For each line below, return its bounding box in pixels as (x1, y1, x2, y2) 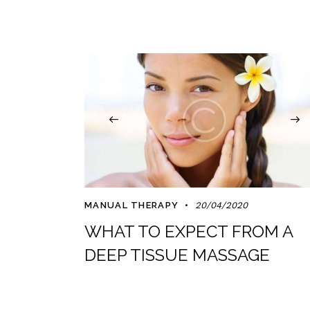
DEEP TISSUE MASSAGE (84, 245, 270, 266)
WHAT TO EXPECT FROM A (84, 221, 293, 242)
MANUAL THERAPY (84, 200, 179, 211)
